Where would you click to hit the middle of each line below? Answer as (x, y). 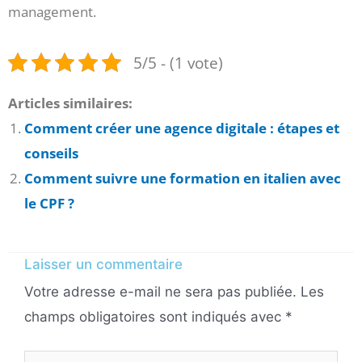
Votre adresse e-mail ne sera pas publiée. (160, 292)
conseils (51, 153)
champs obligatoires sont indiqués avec (155, 317)
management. (52, 12)
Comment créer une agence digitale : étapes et (182, 128)
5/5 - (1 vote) (179, 62)
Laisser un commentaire (103, 265)
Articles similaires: (70, 103)
